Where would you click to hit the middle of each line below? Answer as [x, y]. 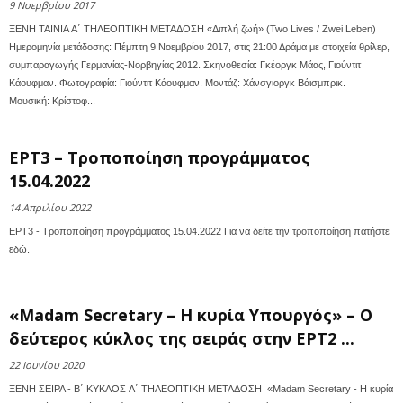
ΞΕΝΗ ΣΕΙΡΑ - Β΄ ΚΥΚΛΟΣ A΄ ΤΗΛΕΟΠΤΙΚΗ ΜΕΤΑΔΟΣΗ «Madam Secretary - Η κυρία [201, 389]
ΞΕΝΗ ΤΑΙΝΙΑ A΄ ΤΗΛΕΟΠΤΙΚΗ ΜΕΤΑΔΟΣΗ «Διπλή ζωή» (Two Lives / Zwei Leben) [193, 29]
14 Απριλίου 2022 [50, 207]
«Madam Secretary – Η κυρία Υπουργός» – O [191, 315]
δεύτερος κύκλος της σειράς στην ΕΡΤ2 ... [182, 338]
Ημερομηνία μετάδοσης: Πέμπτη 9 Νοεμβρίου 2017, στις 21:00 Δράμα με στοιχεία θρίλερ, [199, 47]
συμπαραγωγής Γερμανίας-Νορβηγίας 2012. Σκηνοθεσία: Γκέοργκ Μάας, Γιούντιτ [185, 65]
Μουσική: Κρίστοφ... [52, 101]
